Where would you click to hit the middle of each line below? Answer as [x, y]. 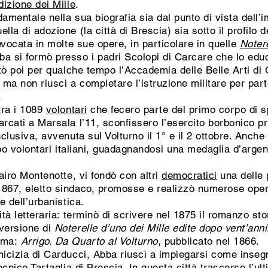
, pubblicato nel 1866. [208, 241]
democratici [189, 175]
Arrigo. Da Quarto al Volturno [89, 241]
